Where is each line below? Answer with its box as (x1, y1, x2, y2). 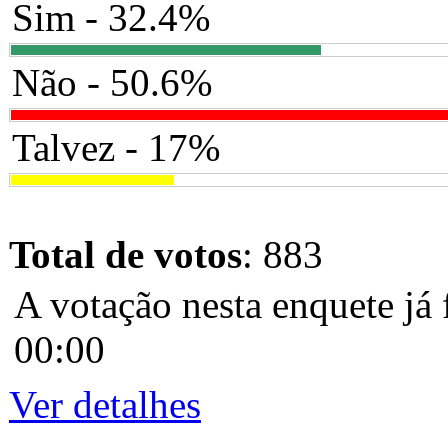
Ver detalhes (9, 383, 201, 427)
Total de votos (9, 233, 242, 277)
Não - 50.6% (12, 61, 212, 105)
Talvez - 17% (12, 126, 220, 170)
